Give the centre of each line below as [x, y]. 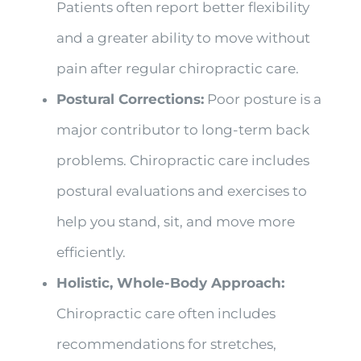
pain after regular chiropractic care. [177, 68]
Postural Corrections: [130, 99]
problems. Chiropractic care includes [183, 160]
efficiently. [91, 252]
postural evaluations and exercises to [181, 191]
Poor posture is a [262, 99]
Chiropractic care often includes [166, 313]
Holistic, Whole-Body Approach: [170, 282]
